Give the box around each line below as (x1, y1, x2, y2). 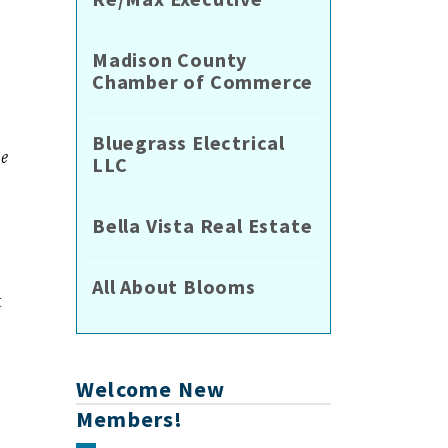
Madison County (92, 47, 248, 73)
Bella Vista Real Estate (92, 213, 313, 239)
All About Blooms (92, 274, 256, 300)
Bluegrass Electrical (92, 130, 286, 156)
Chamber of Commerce (92, 69, 314, 95)
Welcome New (76, 375, 226, 404)
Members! (76, 405, 184, 434)
